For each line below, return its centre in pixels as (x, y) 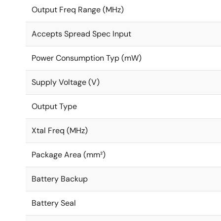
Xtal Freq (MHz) (60, 130)
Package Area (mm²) (69, 155)
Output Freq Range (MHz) (78, 10)
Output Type (54, 106)
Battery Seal (54, 203)
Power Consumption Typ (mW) (87, 58)
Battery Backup (60, 179)
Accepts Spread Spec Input (81, 34)
